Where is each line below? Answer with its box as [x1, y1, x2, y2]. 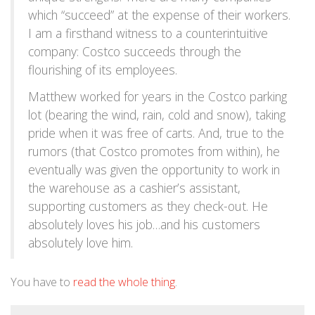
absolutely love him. [28, 234, 133, 251]
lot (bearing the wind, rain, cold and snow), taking [28, 106, 285, 123]
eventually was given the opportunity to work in [28, 161, 280, 178]
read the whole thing [73, 274, 175, 290]
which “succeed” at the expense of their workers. [28, 6, 290, 23]
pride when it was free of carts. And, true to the [28, 124, 284, 141]
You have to [11, 274, 73, 290]
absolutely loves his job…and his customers [28, 216, 260, 233]
